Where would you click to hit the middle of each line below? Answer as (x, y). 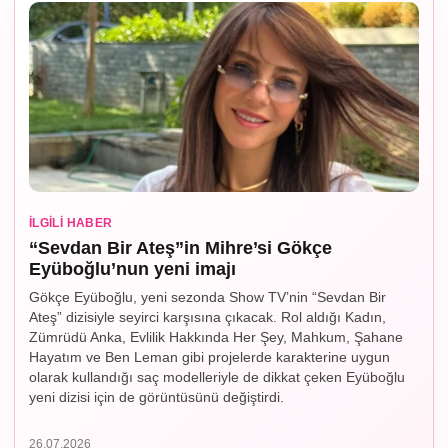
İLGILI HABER (71, 223)
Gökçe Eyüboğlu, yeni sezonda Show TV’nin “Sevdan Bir (207, 297)
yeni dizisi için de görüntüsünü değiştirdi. (158, 397)
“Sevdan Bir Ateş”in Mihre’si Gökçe (180, 248)
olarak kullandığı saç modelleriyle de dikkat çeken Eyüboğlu (217, 377)
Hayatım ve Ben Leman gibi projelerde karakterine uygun (209, 357)
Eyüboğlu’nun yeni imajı (132, 269)
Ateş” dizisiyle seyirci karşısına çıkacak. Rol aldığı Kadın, (207, 317)
